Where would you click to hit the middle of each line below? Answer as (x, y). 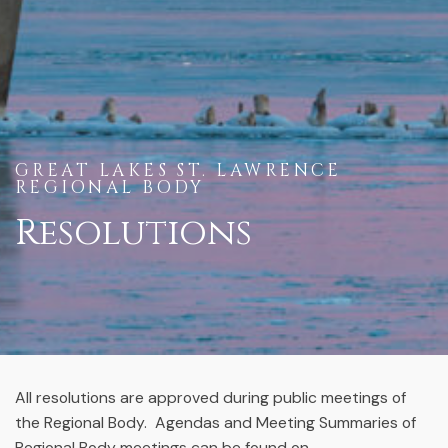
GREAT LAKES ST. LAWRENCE (178, 171)
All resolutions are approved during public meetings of (210, 397)
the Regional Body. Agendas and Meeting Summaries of (215, 422)
